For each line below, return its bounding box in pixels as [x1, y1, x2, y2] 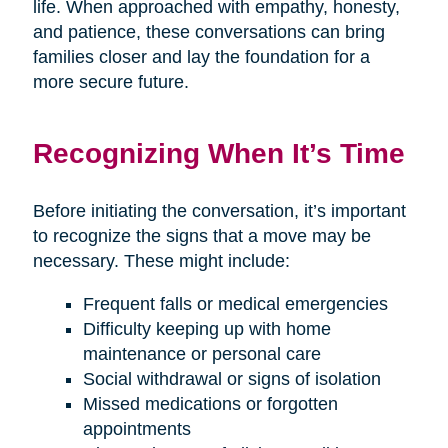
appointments [82, 418, 191, 439]
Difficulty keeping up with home [82, 318, 331, 339]
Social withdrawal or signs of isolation [82, 368, 381, 389]
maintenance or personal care [82, 343, 321, 364]
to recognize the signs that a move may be [32, 225, 371, 246]
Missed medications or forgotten [82, 393, 338, 414]
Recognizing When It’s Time [32, 136, 405, 169]
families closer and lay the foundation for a [32, 46, 370, 67]
